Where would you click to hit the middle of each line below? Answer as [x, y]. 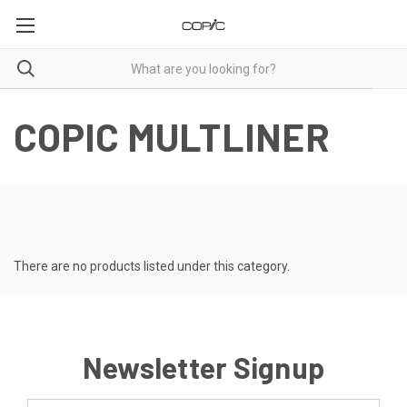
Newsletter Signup [203, 367]
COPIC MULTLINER [172, 136]
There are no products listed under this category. [152, 266]
